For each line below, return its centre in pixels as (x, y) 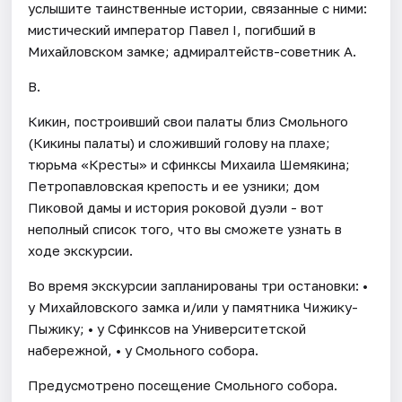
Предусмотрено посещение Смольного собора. (183, 385)
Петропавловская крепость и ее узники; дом (174, 185)
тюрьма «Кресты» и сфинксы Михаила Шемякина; (189, 164)
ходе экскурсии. (81, 250)
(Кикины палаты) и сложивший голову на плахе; (179, 142)
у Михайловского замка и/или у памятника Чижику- (193, 306)
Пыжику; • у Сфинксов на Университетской (167, 328)
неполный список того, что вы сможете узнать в (185, 228)
